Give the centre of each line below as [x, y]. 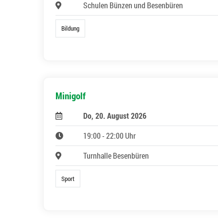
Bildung [71, 28]
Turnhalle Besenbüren [116, 155]
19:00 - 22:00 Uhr [109, 135]
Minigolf [71, 95]
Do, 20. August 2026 [115, 115]
